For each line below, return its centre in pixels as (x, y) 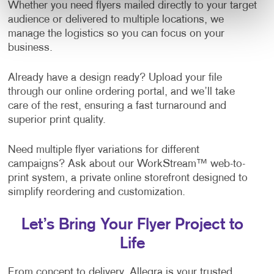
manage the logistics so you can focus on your (116, 34)
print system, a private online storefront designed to (128, 178)
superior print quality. (58, 120)
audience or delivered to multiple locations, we (116, 20)
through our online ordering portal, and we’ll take (121, 92)
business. (31, 48)
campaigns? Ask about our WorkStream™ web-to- (126, 164)
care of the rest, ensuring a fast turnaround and (117, 106)
